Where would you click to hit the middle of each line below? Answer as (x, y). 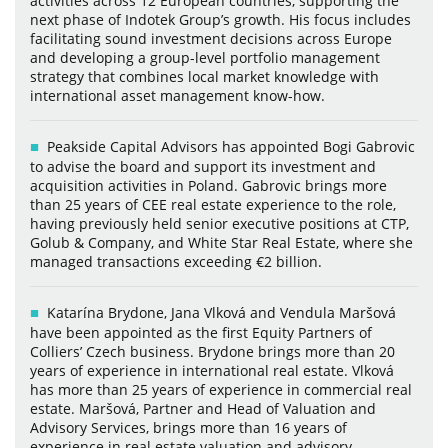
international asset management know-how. (177, 95)
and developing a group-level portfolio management (205, 57)
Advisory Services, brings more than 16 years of (188, 427)
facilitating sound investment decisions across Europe (211, 38)
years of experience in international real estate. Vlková (212, 370)
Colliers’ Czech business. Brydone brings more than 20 (212, 351)
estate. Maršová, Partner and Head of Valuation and (203, 408)
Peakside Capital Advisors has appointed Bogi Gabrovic (231, 146)
